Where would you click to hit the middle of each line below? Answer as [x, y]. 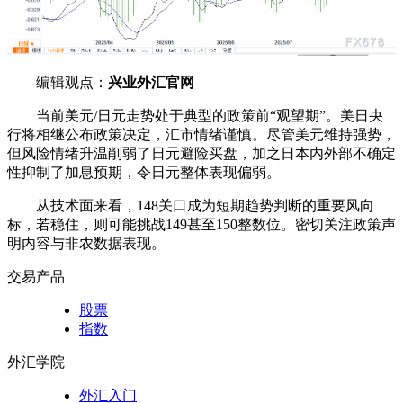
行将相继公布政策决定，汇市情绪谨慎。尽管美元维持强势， [201, 135]
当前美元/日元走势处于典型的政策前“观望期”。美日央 [210, 116]
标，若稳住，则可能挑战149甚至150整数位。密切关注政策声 [201, 225]
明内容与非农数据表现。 [86, 244]
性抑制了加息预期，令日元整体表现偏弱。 [144, 173]
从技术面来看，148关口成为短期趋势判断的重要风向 [205, 206]
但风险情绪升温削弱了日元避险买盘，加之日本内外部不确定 [201, 154]
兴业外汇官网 [151, 83]
